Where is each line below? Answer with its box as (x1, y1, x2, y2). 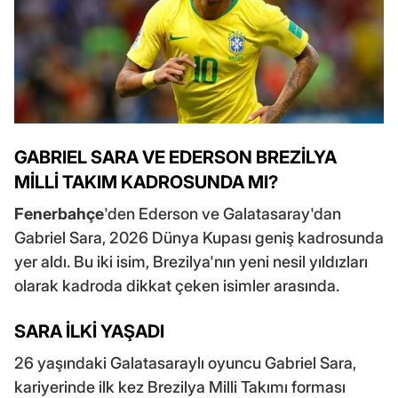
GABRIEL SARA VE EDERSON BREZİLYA (14, 146, 337, 168)
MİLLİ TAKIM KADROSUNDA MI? (14, 171, 278, 193)
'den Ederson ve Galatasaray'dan (104, 203, 341, 223)
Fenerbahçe (14, 203, 104, 223)
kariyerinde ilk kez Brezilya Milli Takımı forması (14, 377, 346, 396)
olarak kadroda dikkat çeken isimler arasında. (14, 275, 339, 295)
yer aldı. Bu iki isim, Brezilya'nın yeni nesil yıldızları (14, 251, 368, 271)
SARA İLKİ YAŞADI (14, 320, 164, 342)
